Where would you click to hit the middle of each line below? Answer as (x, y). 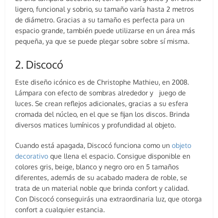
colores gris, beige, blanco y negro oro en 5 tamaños (97, 166)
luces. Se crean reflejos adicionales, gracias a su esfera (102, 103)
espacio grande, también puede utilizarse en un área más (105, 30)
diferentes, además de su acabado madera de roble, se (101, 177)
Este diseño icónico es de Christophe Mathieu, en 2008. (102, 82)
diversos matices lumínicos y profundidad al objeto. (96, 125)
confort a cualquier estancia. (60, 209)
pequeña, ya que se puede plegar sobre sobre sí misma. (102, 41)
